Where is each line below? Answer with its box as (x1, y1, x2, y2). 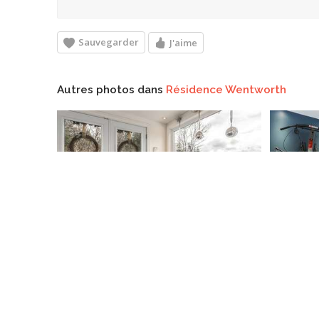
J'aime (169, 36, 197, 49)
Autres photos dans (57, 83, 166, 96)
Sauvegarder (78, 36, 139, 48)
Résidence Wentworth (166, 83, 286, 96)
